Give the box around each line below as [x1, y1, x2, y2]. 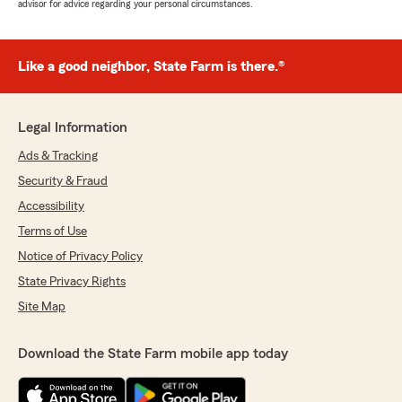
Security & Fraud [18, 175, 108, 188]
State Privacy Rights [18, 275, 126, 289]
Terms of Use [18, 225, 87, 239]
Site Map [18, 301, 66, 314]
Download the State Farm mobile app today [18, 346, 288, 362]
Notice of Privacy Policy [18, 250, 143, 264]
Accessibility [18, 200, 84, 214]
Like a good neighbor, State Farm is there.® [18, 59, 284, 74]
